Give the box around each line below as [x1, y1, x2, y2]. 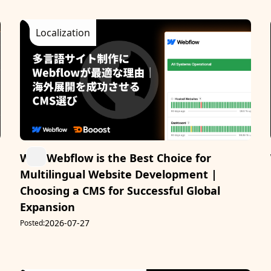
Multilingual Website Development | [20, 167, 218, 182]
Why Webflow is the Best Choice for [20, 151, 212, 166]
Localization [36, 26, 91, 39]
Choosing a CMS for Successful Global [20, 183, 221, 198]
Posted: [20, 218, 45, 229]
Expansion [20, 200, 76, 215]
